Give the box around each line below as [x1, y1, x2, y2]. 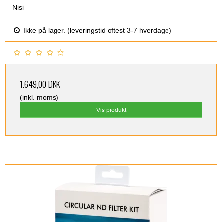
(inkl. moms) [20, 93, 58, 102]
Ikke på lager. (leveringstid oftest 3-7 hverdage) [21, 26, 171, 35]
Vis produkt [96, 106, 126, 113]
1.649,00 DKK [20, 77, 60, 91]
